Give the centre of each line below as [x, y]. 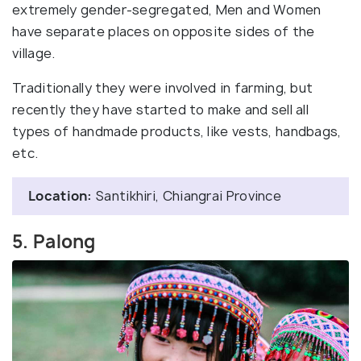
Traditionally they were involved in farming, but [163, 87]
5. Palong [54, 241]
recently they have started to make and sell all [161, 109]
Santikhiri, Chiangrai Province [187, 195]
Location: [60, 195]
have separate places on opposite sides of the [164, 31]
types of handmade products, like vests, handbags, [177, 131]
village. [34, 53]
